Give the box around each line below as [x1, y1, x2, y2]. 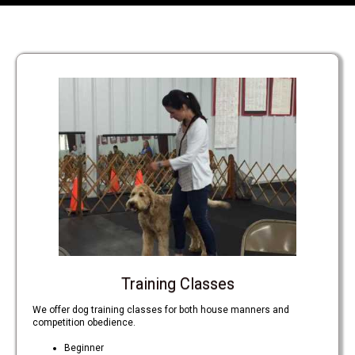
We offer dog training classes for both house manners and [32, 304, 289, 315]
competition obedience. [32, 317, 136, 328]
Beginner [64, 342, 104, 353]
